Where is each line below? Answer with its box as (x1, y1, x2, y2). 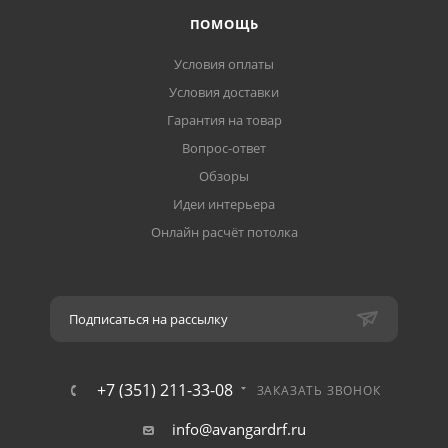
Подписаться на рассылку (69, 310, 228, 329)
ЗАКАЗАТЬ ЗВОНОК (256, 382, 381, 400)
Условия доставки (169, 83, 279, 102)
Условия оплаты (174, 55, 274, 74)
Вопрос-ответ (182, 139, 266, 158)
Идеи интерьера (173, 195, 275, 214)
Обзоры (199, 167, 249, 186)
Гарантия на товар (166, 111, 282, 130)
